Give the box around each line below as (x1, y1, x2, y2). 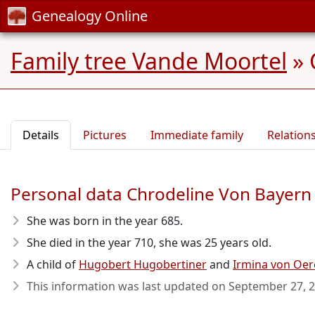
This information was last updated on (27, 278, 229, 294)
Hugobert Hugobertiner (79, 257, 207, 272)
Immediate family (150, 127, 243, 143)
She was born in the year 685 (27, 213, 180, 229)
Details (22, 127, 59, 143)
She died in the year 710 (27, 235, 153, 250)
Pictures (83, 127, 127, 143)
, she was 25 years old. (153, 235, 271, 250)
